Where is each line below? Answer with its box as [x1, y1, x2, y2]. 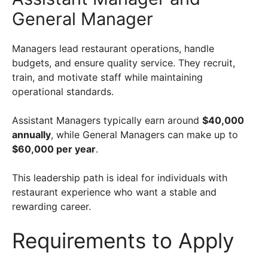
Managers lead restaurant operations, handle [12, 42, 214, 55]
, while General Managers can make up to [51, 129, 238, 141]
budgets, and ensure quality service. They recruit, [12, 57, 235, 69]
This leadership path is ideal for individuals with [12, 172, 227, 184]
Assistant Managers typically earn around [12, 114, 202, 127]
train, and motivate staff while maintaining [12, 71, 203, 84]
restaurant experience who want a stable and [12, 186, 217, 199]
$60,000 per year [12, 143, 96, 156]
